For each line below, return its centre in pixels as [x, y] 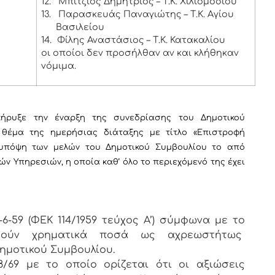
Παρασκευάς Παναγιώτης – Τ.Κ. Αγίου [146, 14]
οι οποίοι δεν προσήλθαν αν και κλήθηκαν [140, 53]
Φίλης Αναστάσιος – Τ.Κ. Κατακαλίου [141, 40]
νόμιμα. [58, 66]
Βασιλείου [80, 27]
